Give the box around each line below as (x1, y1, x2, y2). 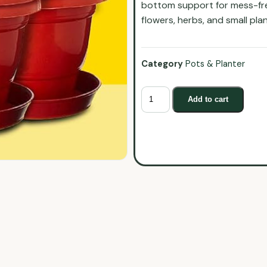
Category (141, 58, 183, 70)
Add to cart (188, 95, 229, 104)
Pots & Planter (185, 58, 245, 70)
